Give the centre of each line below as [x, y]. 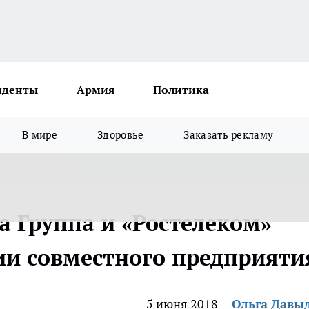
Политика [181, 90]
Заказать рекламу [229, 135]
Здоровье [121, 135]
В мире [40, 135]
